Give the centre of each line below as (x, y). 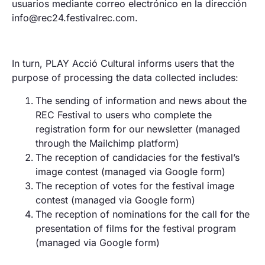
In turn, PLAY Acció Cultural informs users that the (123, 64)
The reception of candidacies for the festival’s (138, 157)
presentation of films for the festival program (136, 228)
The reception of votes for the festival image (135, 185)
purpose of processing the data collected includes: (125, 78)
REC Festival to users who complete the (124, 114)
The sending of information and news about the (141, 100)
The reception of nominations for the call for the (143, 214)
